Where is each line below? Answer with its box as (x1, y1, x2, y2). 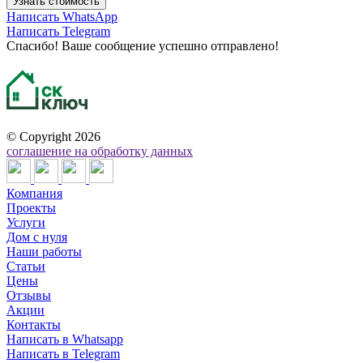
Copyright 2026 (16, 129, 100, 143)
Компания (6, 186, 62, 200)
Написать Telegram (6, 23, 110, 38)
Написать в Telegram (6, 346, 120, 361)
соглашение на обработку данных (6, 143, 193, 158)
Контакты (6, 317, 61, 331)
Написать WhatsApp (6, 9, 117, 23)
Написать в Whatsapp (6, 331, 123, 346)
